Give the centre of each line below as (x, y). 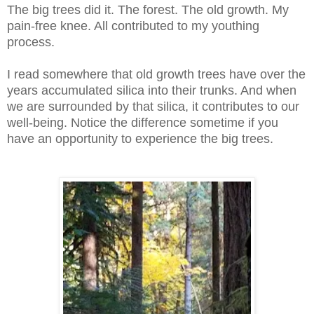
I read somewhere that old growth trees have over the (156, 74)
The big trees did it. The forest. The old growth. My (148, 9)
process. (31, 42)
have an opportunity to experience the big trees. (140, 138)
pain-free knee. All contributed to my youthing (133, 26)
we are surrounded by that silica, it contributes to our (153, 106)
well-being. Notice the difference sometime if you (143, 122)
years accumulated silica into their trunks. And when (152, 90)
